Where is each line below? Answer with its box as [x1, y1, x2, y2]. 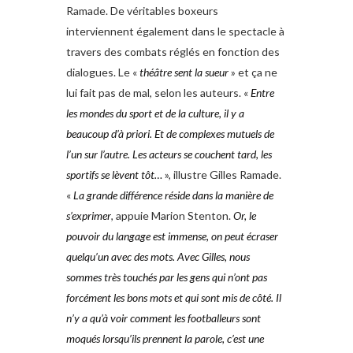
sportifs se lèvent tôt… [66, 168, 162, 182]
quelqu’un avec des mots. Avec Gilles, [66, 250, 227, 264]
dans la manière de [192, 188, 273, 203]
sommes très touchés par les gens [66, 270, 210, 284]
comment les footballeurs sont [130, 311, 261, 325]
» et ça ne [229, 65, 277, 80]
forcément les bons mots [66, 291, 172, 305]
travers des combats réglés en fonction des [66, 45, 280, 59]
